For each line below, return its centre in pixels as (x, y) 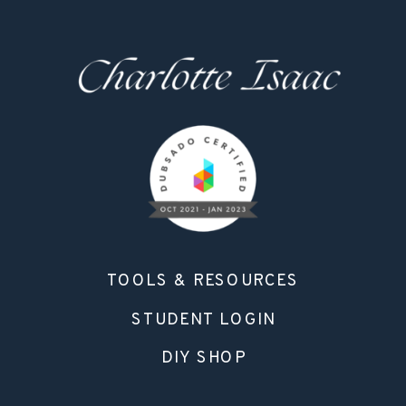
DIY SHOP (203, 359)
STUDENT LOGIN (203, 321)
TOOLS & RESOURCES (203, 281)
